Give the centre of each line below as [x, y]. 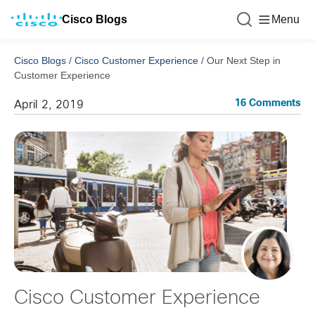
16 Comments [268, 104]
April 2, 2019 [49, 105]
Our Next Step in [244, 60]
